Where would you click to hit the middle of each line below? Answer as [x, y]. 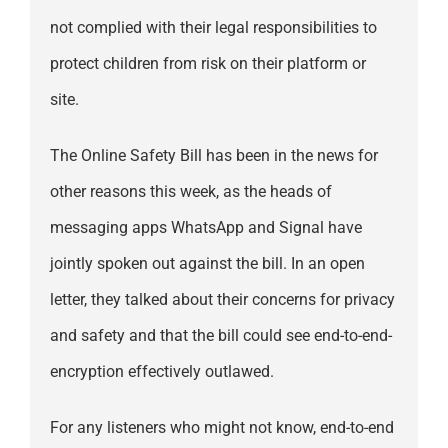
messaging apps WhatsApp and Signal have [205, 228]
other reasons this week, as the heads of [190, 192]
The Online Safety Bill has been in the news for [213, 156]
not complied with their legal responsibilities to [213, 28]
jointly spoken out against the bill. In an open [207, 264]
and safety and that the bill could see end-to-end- [220, 336]
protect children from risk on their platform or [207, 64]
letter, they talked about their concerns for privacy [222, 300]
